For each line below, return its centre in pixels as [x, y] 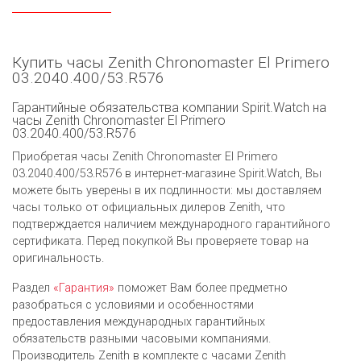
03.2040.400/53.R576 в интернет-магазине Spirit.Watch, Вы [167, 173]
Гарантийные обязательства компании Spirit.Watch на [169, 107]
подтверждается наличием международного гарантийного [171, 224]
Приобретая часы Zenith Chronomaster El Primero [145, 156]
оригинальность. [58, 258]
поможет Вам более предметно [201, 288]
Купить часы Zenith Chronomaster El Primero [171, 62]
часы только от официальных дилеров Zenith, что [149, 207]
